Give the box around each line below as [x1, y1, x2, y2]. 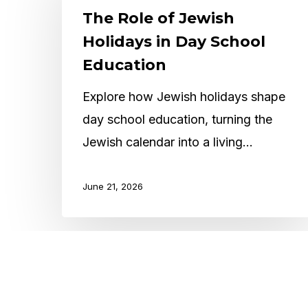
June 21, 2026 [82, 181, 143, 192]
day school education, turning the [82, 112, 272, 127]
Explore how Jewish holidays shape [82, 89, 285, 104]
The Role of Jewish [82, 9, 234, 28]
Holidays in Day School [82, 32, 265, 52]
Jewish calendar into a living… [82, 135, 253, 150]
